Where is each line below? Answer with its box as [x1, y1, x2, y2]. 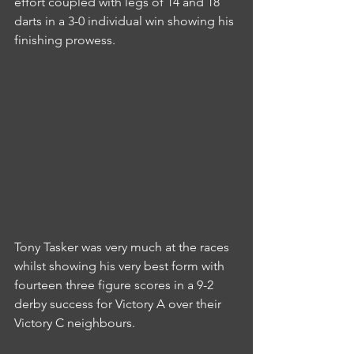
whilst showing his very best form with [14, 258, 228, 274]
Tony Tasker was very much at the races [14, 239, 232, 255]
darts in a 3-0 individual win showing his [14, 13, 237, 29]
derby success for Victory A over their [14, 296, 224, 312]
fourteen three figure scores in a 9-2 [14, 277, 217, 293]
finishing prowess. [14, 32, 115, 48]
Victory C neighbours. [14, 315, 135, 331]
